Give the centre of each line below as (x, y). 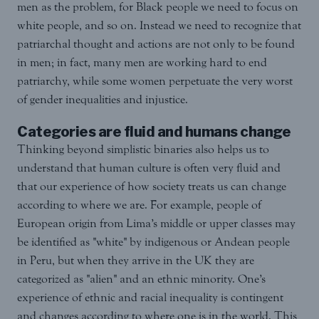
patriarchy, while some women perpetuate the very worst (155, 81)
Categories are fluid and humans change (154, 132)
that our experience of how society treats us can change (152, 187)
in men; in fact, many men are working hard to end (142, 63)
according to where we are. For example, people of (139, 205)
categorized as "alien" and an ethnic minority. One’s (141, 279)
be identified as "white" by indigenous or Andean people (153, 242)
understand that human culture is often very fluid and (149, 168)
